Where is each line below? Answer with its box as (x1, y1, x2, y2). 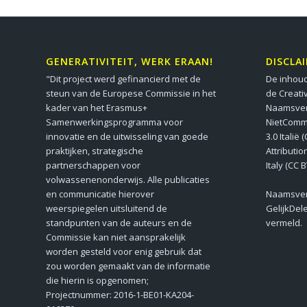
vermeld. (265, 216, 302, 229)
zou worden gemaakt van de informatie (46, 259, 210, 272)
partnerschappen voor (46, 158, 140, 171)
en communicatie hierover (46, 187, 154, 200)
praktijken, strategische (46, 144, 143, 157)
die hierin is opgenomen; (46, 273, 149, 286)
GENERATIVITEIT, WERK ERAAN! (46, 54, 213, 68)
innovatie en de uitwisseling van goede (46, 130, 208, 143)
